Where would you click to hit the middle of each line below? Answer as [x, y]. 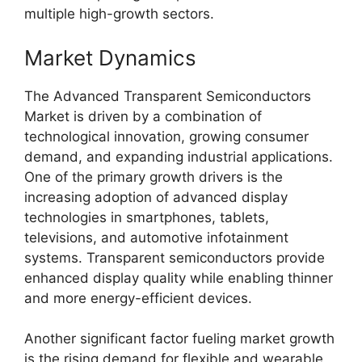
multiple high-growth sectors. [119, 14]
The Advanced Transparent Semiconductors [168, 96]
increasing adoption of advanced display [156, 197]
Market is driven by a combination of [143, 116]
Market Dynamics [110, 57]
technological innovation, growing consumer [166, 136]
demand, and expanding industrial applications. [179, 156]
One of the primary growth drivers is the [154, 177]
